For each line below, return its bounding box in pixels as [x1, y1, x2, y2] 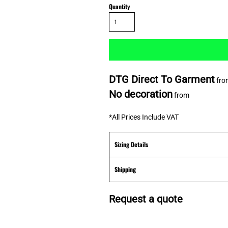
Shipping [115, 165, 136, 174]
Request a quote [109, 193, 183, 205]
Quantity [109, 2, 130, 11]
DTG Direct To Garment [109, 73, 215, 85]
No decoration [109, 88, 173, 100]
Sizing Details [115, 140, 148, 149]
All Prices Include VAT [112, 113, 179, 121]
